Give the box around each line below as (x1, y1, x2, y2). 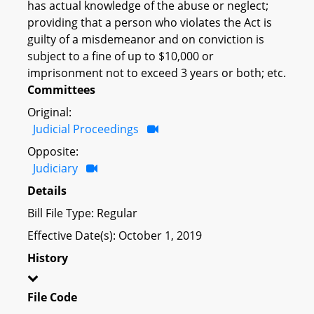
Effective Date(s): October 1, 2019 (27, 227, 202, 243)
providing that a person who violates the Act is (27, 14, 272, 30)
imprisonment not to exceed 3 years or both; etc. (27, 64, 286, 81)
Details (27, 182, 67, 198)
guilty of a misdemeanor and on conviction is (27, 31, 264, 47)
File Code (27, 289, 77, 305)
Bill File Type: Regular (27, 205, 137, 221)
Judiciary (33, 160, 78, 176)
